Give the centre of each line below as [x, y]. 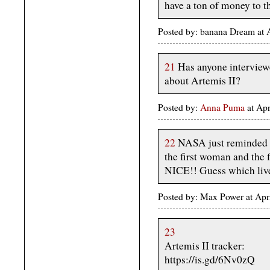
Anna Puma [222, 107]
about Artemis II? [202, 81]
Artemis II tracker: [205, 246]
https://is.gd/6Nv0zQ [210, 260]
